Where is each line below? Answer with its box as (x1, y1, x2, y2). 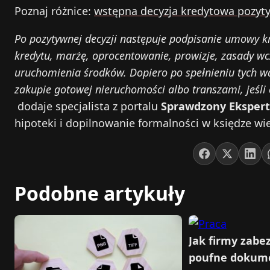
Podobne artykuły (14, 180, 185, 206)
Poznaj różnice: (14, 4, 94, 19)
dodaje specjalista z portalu (17, 99, 161, 114)
